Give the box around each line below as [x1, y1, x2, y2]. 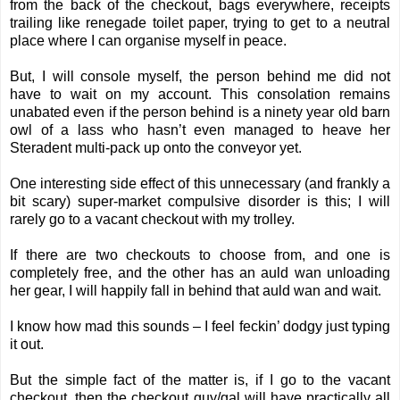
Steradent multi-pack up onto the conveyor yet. [10, 140, 302, 156]
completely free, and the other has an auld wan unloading [10, 265, 390, 281]
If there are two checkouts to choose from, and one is [10, 247, 390, 263]
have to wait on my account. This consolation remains [10, 87, 390, 103]
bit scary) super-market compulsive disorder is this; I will [10, 194, 390, 210]
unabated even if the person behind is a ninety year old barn [10, 104, 390, 121]
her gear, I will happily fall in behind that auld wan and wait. [10, 283, 381, 299]
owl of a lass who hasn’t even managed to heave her [10, 122, 390, 138]
